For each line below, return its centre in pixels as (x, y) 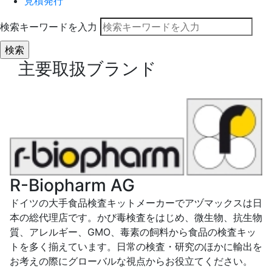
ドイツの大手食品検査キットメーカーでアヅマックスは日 (136, 203)
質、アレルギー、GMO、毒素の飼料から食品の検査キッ (133, 232)
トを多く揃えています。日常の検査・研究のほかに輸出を (136, 247)
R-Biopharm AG (72, 185)
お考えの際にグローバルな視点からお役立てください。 (131, 261)
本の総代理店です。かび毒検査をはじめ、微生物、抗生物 (136, 218)
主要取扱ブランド (87, 69)
